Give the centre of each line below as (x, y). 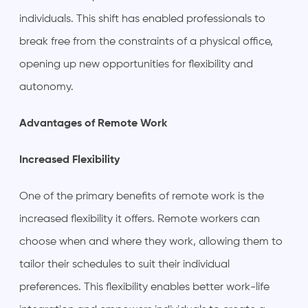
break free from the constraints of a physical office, (146, 42)
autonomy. (46, 87)
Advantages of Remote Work (93, 123)
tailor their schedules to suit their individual (124, 264)
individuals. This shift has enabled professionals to (142, 19)
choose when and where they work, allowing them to (151, 242)
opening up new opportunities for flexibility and (136, 64)
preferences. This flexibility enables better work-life (144, 287)
